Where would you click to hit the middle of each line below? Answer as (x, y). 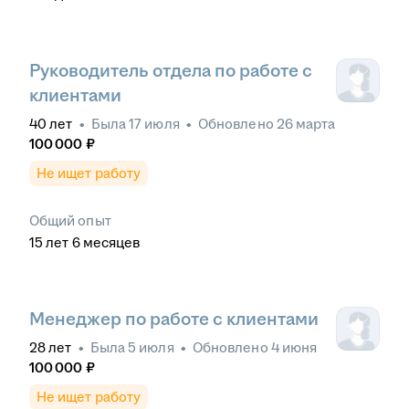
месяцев (111, 243)
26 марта (306, 124)
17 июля (154, 124)
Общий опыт (70, 221)
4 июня (294, 348)
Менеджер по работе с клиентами (174, 320)
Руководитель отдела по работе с (171, 71)
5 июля (151, 348)
